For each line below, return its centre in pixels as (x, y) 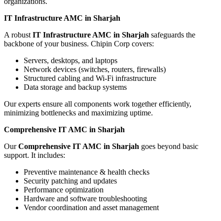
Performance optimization (64, 190)
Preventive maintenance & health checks (87, 172)
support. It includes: (35, 155)
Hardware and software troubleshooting (85, 199)
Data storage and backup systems (75, 87)
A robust (18, 35)
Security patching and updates (70, 181)
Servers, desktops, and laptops (71, 61)
